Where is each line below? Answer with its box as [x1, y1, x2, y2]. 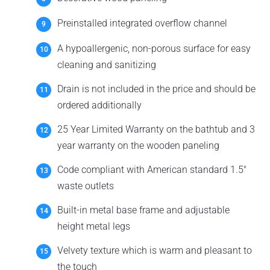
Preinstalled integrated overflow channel [57, 17, 227, 29]
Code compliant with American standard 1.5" [57, 164, 246, 175]
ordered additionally [57, 99, 142, 111]
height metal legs [57, 221, 130, 232]
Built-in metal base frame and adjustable [57, 204, 230, 216]
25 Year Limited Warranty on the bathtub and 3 [57, 124, 255, 135]
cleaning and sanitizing [57, 59, 156, 71]
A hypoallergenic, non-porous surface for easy [57, 43, 251, 54]
